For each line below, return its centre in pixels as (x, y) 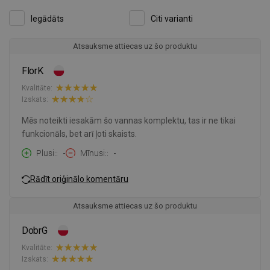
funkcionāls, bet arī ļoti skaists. (79, 134)
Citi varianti (172, 19)
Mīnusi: (93, 153)
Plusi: (46, 153)
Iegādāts (47, 19)
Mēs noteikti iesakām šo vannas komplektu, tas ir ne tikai (129, 121)
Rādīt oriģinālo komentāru (79, 179)
